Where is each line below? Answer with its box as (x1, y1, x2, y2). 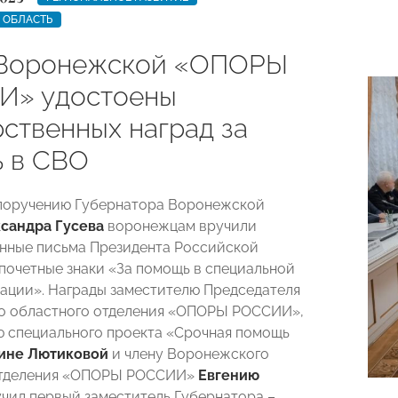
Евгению (198, 367, 259, 384)
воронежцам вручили (104, 218, 257, 235)
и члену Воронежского (108, 346, 269, 362)
